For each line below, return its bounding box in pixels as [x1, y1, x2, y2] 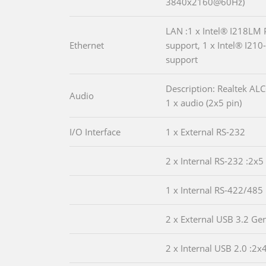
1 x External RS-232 [166, 125, 245, 138]
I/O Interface [69, 125, 121, 138]
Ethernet [69, 39, 104, 51]
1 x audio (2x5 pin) [166, 96, 242, 109]
